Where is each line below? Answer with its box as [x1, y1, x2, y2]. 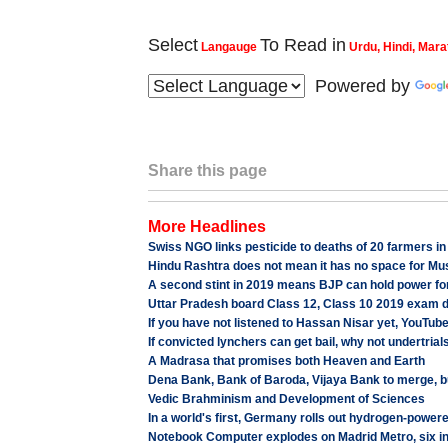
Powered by [304, 76, 415, 96]
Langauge [197, 40, 260, 54]
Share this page [147, 162, 267, 179]
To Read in [259, 35, 346, 55]
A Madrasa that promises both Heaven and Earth [147, 354, 425, 368]
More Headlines [147, 218, 266, 235]
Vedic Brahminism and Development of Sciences [147, 392, 425, 406]
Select [147, 35, 198, 55]
